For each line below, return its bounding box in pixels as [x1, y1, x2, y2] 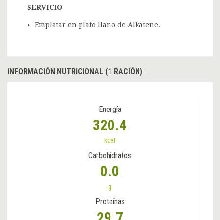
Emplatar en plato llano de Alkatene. [35, 21, 160, 29]
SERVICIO [27, 3, 62, 12]
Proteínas [95, 197, 125, 207]
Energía [98, 105, 121, 114]
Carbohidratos [88, 151, 131, 161]
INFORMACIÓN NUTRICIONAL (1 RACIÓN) [7, 67, 142, 77]
